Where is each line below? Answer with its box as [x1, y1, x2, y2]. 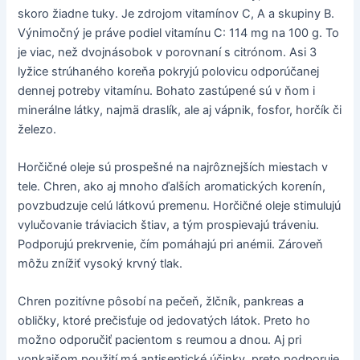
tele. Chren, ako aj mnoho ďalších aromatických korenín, [18, 178, 326, 194]
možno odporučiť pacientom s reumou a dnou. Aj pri [18, 333, 302, 348]
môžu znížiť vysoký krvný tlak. [18, 256, 183, 271]
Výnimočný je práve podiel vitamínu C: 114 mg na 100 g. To [18, 25, 340, 40]
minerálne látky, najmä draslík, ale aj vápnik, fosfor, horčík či [18, 102, 342, 117]
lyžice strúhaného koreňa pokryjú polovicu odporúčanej [18, 63, 320, 79]
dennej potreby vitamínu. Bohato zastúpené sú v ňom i [18, 83, 316, 98]
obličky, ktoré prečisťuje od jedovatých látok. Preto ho [18, 313, 311, 329]
